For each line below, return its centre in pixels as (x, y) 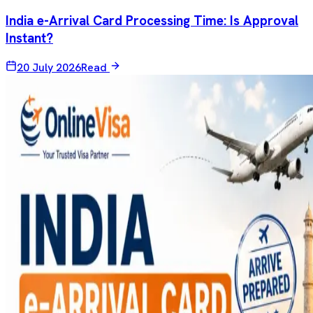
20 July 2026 (49, 67)
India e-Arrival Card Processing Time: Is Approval (152, 21)
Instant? (29, 38)
